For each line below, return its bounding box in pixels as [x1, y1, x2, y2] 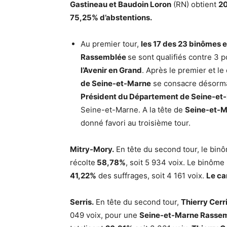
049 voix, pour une [70, 210, 139, 220]
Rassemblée [81, 52, 128, 62]
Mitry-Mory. [70, 144, 114, 154]
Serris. [70, 197, 94, 207]
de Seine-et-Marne [81, 79, 151, 88]
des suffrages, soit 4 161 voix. [96, 171, 206, 180]
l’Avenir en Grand [81, 65, 142, 75]
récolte [70, 158, 95, 167]
